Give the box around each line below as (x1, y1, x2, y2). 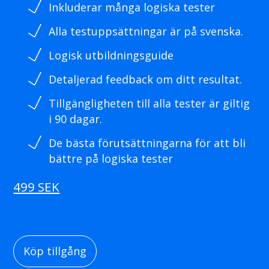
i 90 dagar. (49, 111, 103, 126)
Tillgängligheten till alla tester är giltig (49, 95, 250, 110)
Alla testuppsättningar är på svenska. (49, 23, 244, 38)
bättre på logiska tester (49, 151, 174, 166)
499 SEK (13, 178, 60, 195)
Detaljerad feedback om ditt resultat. (49, 71, 243, 86)
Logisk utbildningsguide (49, 47, 174, 62)
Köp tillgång (23, 243, 87, 258)
